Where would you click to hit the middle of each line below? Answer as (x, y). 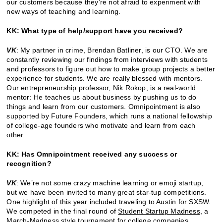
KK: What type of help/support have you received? (95, 31)
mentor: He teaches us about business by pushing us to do (102, 97)
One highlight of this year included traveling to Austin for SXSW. (109, 202)
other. (16, 135)
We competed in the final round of (62, 211)
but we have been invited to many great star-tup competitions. (107, 193)
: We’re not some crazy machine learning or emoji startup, (110, 183)
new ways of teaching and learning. (64, 12)
